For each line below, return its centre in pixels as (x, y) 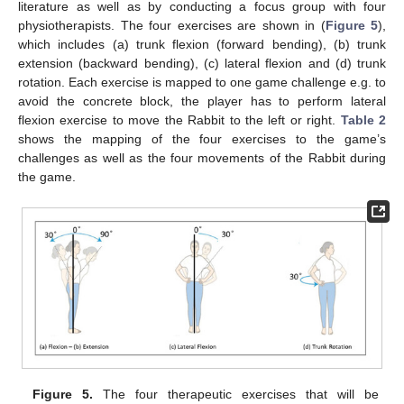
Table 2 (363, 120)
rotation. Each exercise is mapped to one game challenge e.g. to (202, 83)
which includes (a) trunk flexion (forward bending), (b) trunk (202, 45)
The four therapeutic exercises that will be (236, 394)
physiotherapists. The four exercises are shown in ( (172, 26)
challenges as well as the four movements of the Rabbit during (202, 158)
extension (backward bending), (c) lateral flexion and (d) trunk (202, 64)
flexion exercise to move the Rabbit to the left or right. (179, 120)
